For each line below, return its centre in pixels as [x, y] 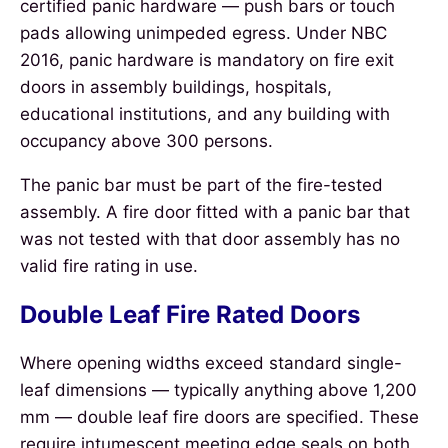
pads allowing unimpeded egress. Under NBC [203, 32]
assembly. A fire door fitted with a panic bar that [215, 211]
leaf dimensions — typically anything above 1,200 [218, 389]
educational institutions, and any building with [205, 113]
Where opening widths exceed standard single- [211, 362]
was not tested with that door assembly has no [210, 238]
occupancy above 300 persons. [146, 140]
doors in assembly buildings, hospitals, [176, 86]
